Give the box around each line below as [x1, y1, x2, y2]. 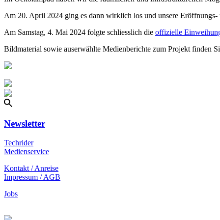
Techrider [4, 138, 33, 147]
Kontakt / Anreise [4, 164, 58, 172]
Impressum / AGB [4, 172, 60, 181]
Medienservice [4, 147, 49, 156]
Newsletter [4, 118, 45, 129]
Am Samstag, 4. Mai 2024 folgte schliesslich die [4, 27, 155, 36]
